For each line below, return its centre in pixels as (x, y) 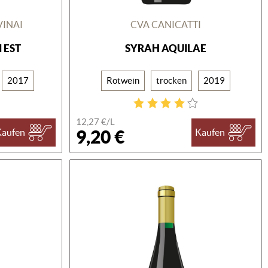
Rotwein (123, 80)
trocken (172, 80)
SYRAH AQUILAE (166, 48)
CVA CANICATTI (166, 24)
